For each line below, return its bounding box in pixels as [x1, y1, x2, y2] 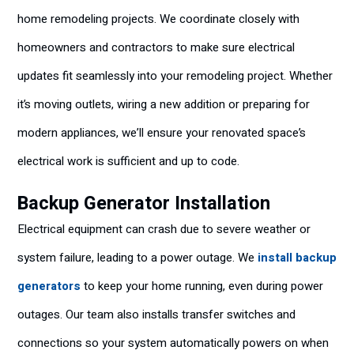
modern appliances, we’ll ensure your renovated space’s [17, 124, 306, 141]
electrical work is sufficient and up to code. [17, 153, 239, 170]
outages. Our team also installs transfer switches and [17, 306, 296, 323]
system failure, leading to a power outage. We [17, 249, 258, 266]
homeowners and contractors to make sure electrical [17, 39, 295, 56]
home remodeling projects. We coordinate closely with [17, 10, 299, 28]
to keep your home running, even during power [81, 277, 323, 295]
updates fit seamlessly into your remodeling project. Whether [17, 67, 333, 85]
